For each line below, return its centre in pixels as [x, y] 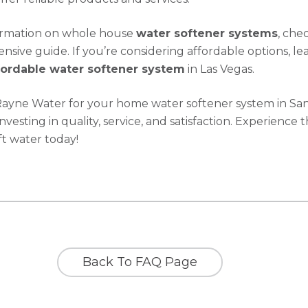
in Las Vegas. [220, 69]
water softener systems [207, 33]
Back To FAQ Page [140, 262]
